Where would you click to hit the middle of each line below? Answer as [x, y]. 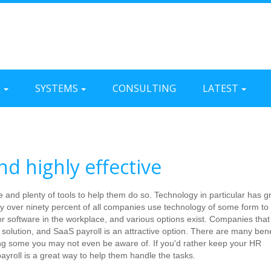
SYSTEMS [57, 88]
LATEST [220, 88]
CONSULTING [144, 88]
